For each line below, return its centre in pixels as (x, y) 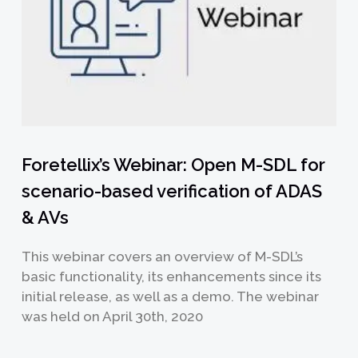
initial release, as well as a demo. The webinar (170, 296)
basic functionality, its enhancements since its (171, 276)
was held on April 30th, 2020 (112, 316)
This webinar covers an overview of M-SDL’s (162, 256)
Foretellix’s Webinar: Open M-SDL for (173, 164)
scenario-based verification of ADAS (171, 191)
